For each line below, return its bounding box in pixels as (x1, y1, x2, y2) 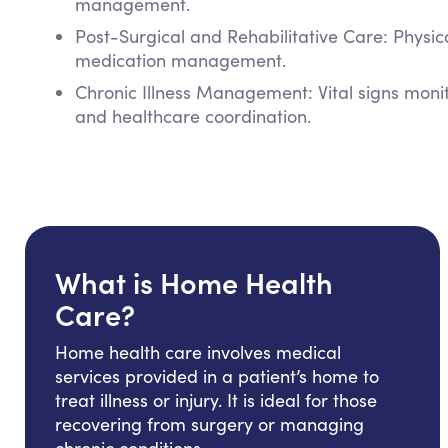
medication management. (75, 47, 286, 72)
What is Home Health (55, 260, 333, 302)
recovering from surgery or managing (55, 411, 364, 436)
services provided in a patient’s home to (55, 363, 379, 388)
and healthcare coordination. (75, 103, 311, 128)
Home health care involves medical (55, 339, 341, 364)
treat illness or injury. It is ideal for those (55, 387, 377, 412)
